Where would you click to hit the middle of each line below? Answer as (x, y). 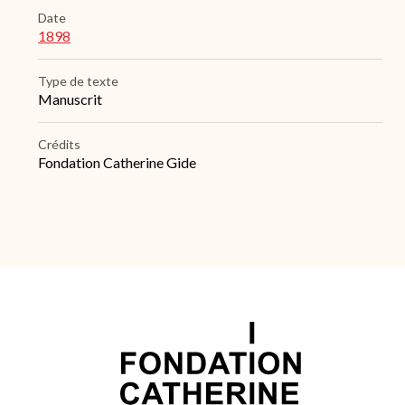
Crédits (59, 145)
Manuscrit (70, 99)
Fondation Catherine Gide (117, 163)
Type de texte (78, 81)
